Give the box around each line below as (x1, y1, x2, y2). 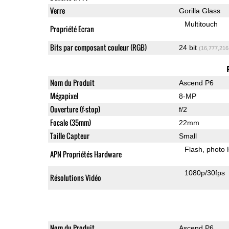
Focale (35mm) (50, 117, 91, 128)
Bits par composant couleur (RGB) (50, 41, 147, 53)
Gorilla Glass (178, 6, 220, 15)
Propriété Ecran (50, 23, 94, 34)
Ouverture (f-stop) (50, 103, 100, 114)
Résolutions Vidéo (50, 172, 101, 183)
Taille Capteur (50, 130, 89, 141)
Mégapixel (50, 90, 78, 101)
